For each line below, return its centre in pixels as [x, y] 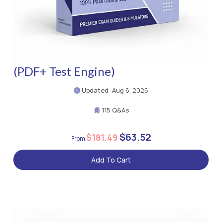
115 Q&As [114, 110]
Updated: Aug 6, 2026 [114, 90]
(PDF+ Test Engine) [64, 71]
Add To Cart [111, 160]
